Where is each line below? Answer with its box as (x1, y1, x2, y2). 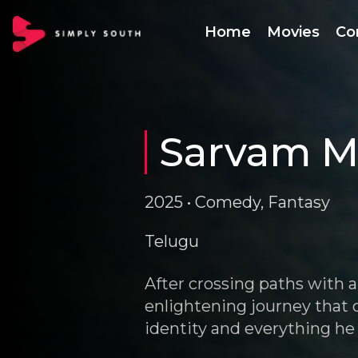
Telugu (145, 232, 199, 251)
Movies (267, 23, 320, 41)
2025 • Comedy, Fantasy (145, 193, 330, 212)
